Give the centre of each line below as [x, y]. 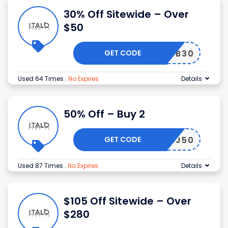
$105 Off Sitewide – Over [127, 201]
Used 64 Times [41, 79]
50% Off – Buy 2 [104, 114]
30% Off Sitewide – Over [126, 15]
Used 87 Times [41, 166]
